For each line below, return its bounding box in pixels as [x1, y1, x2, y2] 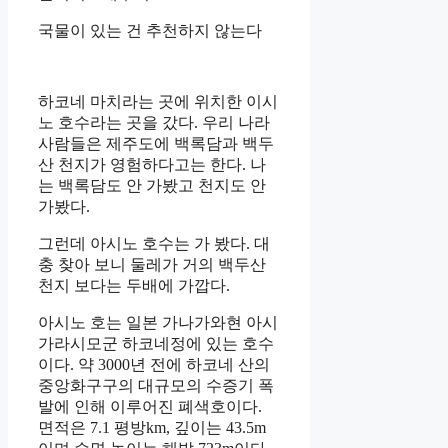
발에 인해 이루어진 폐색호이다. [38, 397, 262, 415]
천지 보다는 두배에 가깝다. [38, 276, 230, 294]
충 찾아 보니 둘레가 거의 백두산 [38, 255, 266, 273]
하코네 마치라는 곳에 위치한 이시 [38, 92, 278, 110]
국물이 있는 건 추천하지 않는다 [38, 21, 262, 39]
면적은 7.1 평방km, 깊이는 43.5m [38, 418, 266, 436]
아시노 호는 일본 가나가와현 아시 [38, 313, 278, 331]
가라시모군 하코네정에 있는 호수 [38, 334, 274, 352]
